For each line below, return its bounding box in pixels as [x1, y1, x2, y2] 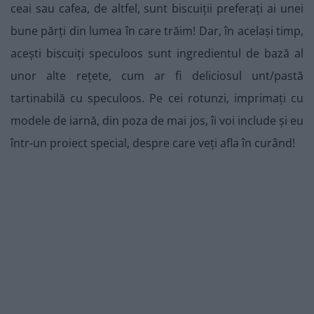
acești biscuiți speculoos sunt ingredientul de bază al [11, 46, 303, 62]
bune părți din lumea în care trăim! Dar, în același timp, [11, 23, 303, 39]
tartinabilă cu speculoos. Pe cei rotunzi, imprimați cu [11, 90, 303, 107]
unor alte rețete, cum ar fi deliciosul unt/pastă [11, 68, 303, 84]
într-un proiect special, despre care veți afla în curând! [11, 135, 295, 151]
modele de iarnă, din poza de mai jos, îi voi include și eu [11, 113, 303, 129]
